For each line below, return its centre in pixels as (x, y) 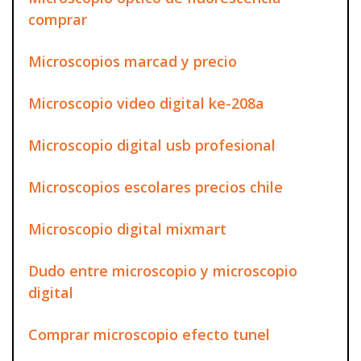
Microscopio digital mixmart (127, 228)
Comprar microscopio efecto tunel (149, 334)
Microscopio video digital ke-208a (146, 103)
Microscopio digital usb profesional (152, 145)
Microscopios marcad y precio (133, 61)
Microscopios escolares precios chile (156, 187)
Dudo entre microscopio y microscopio (163, 270)
